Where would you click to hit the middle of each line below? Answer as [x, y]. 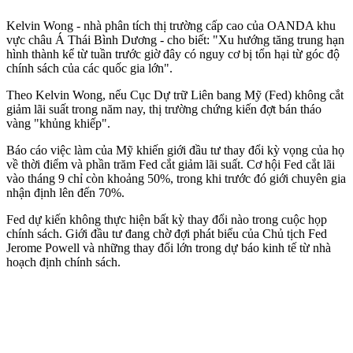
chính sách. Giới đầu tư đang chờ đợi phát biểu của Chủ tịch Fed [167, 233]
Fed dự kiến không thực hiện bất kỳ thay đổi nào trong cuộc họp [167, 219]
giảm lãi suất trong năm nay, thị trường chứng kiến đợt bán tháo [164, 109]
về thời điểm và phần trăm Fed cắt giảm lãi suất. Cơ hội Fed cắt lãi [171, 164]
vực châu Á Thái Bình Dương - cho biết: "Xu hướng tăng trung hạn [175, 39]
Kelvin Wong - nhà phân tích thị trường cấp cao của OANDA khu [171, 25]
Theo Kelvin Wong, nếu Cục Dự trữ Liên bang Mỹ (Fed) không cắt [175, 95]
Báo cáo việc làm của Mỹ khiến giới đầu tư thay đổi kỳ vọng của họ [175, 150]
